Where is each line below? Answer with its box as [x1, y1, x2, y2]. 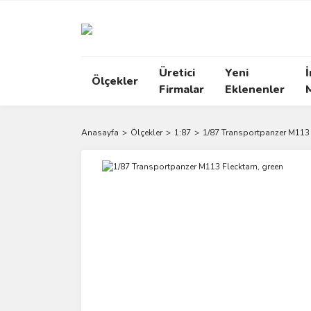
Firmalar [159, 82, 204, 97]
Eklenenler [225, 82, 285, 97]
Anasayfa [81, 127, 119, 138]
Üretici [159, 65, 195, 81]
